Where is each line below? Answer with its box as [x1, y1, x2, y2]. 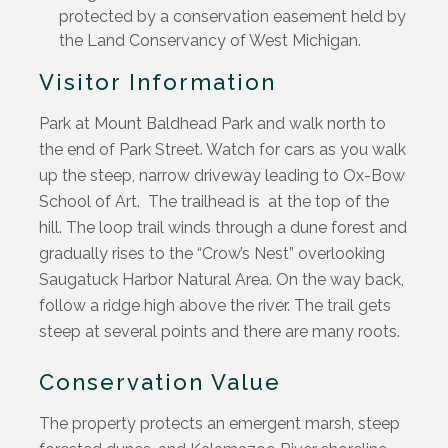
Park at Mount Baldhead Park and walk [39, 113, 328, 133]
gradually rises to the [39, 243, 198, 263]
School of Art [39, 191, 138, 211]
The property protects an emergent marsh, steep [39, 413, 401, 433]
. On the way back [269, 269, 402, 289]
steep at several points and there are [39, 321, 313, 341]
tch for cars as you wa [231, 139, 395, 159]
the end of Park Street [39, 139, 201, 159]
